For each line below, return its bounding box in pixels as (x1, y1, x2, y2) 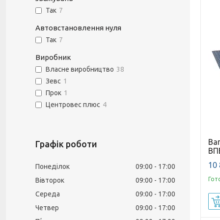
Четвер (35, 204, 59, 212)
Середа (35, 190, 60, 198)
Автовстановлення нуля (35, 24, 121, 32)
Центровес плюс (46, 101, 100, 109)
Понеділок (35, 163, 70, 170)
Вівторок (35, 176, 64, 184)
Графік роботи (35, 139, 97, 149)
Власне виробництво (46, 65, 114, 74)
